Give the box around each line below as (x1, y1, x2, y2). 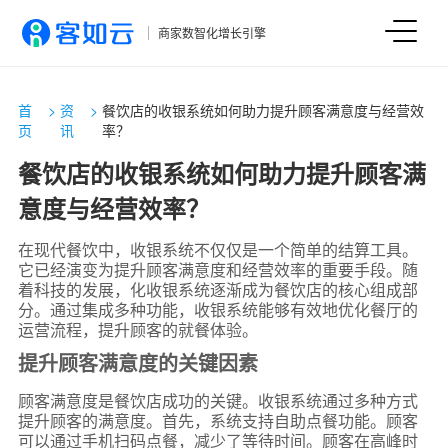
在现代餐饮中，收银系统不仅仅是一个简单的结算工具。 (17, 238, 418, 261)
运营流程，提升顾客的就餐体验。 (17, 318, 258, 341)
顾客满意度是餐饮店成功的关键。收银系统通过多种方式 (17, 389, 418, 412)
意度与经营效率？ (17, 191, 210, 225)
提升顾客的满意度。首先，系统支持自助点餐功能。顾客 (17, 409, 418, 432)
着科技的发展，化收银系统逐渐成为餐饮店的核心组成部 (17, 278, 418, 301)
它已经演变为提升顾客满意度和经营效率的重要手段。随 (17, 258, 418, 281)
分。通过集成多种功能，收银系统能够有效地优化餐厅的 (17, 298, 418, 321)
